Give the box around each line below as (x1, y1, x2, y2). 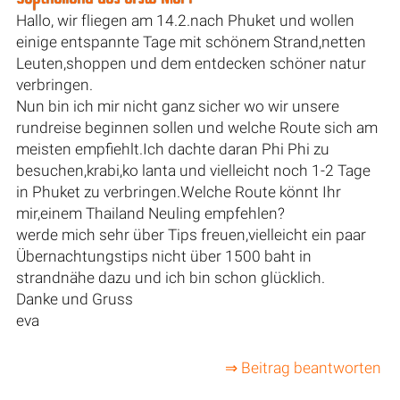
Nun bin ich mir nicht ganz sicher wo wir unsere (15, 96, 339, 115)
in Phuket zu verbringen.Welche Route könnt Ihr (15, 182, 341, 201)
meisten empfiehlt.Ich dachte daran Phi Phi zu (15, 139, 329, 158)
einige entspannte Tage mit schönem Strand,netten (15, 32, 366, 51)
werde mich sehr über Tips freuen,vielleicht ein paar (15, 225, 366, 244)
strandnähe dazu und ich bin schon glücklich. (15, 268, 325, 287)
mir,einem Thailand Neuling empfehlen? (15, 204, 285, 222)
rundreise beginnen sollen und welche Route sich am (15, 118, 378, 137)
